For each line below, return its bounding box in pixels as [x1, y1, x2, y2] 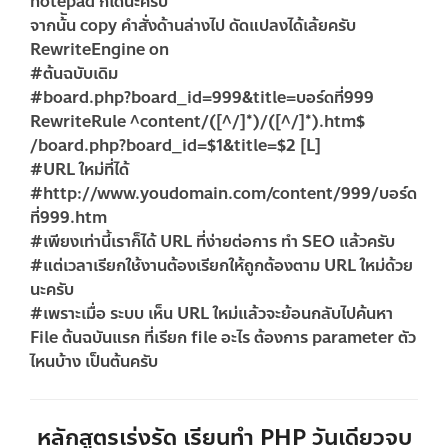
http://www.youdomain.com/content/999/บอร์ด [43, 180, 417, 206]
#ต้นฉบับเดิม [30, 60, 118, 86]
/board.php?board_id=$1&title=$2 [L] [30, 132, 321, 158]
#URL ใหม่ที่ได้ [30, 156, 129, 182]
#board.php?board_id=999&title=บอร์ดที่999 [30, 84, 374, 110]
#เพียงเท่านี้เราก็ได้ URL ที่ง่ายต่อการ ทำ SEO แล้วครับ [30, 228, 395, 254]
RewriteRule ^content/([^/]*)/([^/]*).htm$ [30, 108, 365, 134]
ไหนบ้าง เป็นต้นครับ [30, 348, 158, 374]
